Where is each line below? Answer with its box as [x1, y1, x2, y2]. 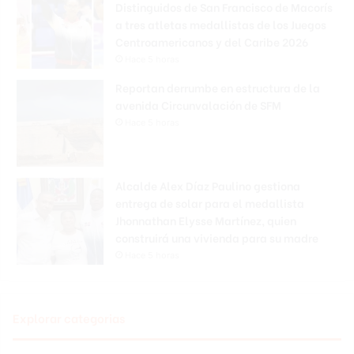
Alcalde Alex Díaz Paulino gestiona [115, 177, 300, 194]
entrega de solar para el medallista [115, 194, 304, 212]
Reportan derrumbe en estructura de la [115, 79, 320, 96]
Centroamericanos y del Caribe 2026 [115, 33, 308, 51]
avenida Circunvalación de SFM [115, 96, 281, 114]
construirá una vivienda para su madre [115, 229, 318, 247]
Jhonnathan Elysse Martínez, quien [115, 212, 296, 229]
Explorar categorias [13, 309, 125, 327]
